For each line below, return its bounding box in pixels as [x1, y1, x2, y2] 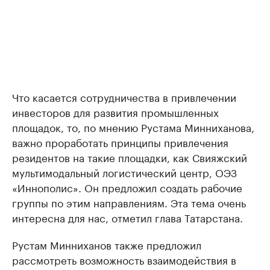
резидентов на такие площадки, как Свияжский [12, 149, 247, 165]
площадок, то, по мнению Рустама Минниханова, [12, 119, 254, 135]
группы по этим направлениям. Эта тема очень [12, 194, 246, 210]
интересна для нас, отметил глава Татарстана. [12, 209, 243, 225]
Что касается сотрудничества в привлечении [12, 89, 236, 105]
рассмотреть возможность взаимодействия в [12, 251, 236, 268]
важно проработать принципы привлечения [12, 134, 228, 150]
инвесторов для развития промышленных [12, 104, 219, 120]
